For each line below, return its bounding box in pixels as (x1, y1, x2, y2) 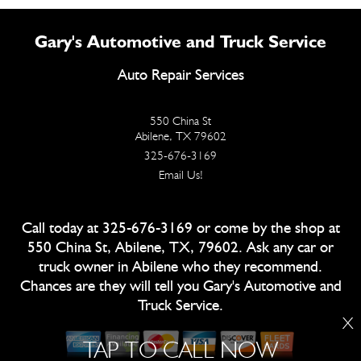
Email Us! (158, 168, 203, 183)
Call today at (21, 221, 102, 237)
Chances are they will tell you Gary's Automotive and (19, 279, 342, 295)
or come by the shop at (192, 221, 340, 237)
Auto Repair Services (117, 68, 244, 84)
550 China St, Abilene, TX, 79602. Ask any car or (27, 240, 334, 256)
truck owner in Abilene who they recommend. (39, 259, 322, 276)
